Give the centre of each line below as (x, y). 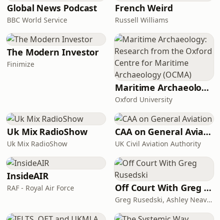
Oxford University (144, 99)
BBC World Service (37, 20)
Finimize (21, 64)
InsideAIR (28, 176)
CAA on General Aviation (207, 132)
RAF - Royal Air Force (41, 188)
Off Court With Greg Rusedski (208, 188)
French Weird (144, 8)
